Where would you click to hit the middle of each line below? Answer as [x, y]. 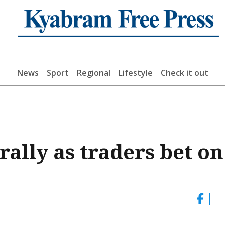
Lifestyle [135, 73]
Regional [93, 73]
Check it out [184, 73]
